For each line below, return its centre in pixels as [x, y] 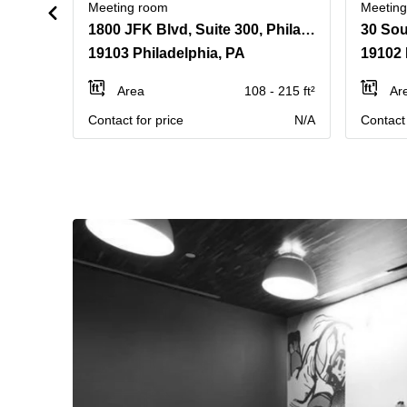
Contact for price [136, 120]
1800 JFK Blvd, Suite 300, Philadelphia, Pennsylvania [308, 30]
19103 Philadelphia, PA [167, 53]
